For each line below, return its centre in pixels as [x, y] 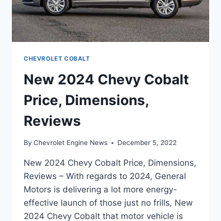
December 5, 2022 [147, 143]
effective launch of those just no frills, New [108, 203]
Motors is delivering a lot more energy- [100, 190]
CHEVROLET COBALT [57, 58]
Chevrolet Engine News [71, 143]
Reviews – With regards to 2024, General [105, 176]
